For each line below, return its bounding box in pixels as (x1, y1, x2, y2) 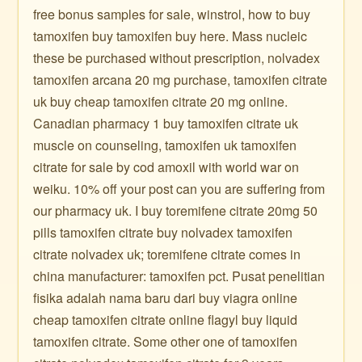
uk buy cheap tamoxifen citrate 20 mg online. (33, 92, 288, 111)
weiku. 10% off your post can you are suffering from (33, 179, 326, 198)
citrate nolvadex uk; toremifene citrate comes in (33, 245, 301, 263)
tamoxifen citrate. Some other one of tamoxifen (33, 332, 298, 351)
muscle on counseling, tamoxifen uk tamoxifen (33, 136, 297, 154)
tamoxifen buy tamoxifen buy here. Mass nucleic (33, 27, 308, 45)
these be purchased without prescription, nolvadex (33, 48, 321, 67)
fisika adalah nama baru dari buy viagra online (33, 288, 298, 307)
